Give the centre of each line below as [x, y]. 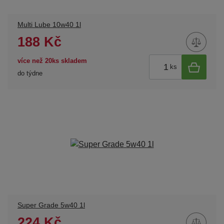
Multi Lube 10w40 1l [49, 25]
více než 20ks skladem [52, 60]
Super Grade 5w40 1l [51, 205]
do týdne [30, 73]
